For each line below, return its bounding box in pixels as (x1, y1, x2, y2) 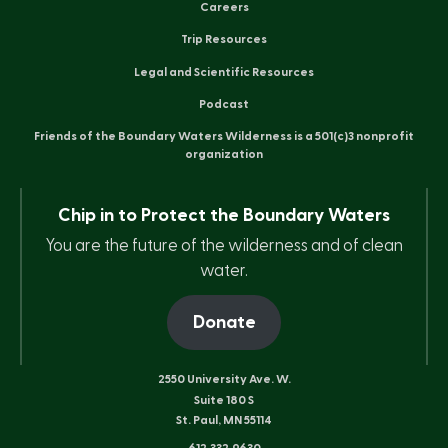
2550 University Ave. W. (157, 373, 291, 386)
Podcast (199, 98, 249, 111)
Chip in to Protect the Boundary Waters (58, 207, 390, 225)
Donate (192, 314, 256, 332)
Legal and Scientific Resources (134, 65, 314, 78)
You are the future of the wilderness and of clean (45, 237, 403, 255)
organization (185, 148, 263, 161)
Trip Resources (181, 33, 267, 46)
